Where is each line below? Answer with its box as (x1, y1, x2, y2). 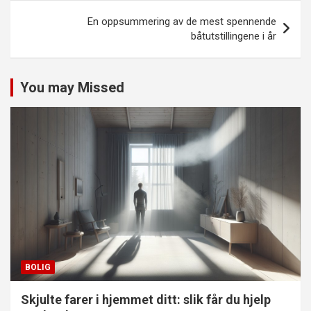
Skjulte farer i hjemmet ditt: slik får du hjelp (21, 292, 271, 307)
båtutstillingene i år (191, 30, 276, 42)
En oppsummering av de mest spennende (87, 15, 276, 28)
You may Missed (20, 79, 124, 96)
